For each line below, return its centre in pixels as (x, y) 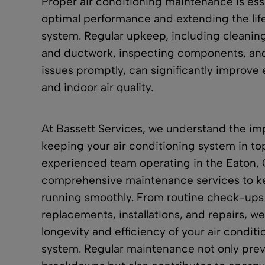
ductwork (89, 53)
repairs (227, 215)
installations (150, 215)
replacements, (80, 215)
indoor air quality (108, 87)
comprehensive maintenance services (141, 180)
